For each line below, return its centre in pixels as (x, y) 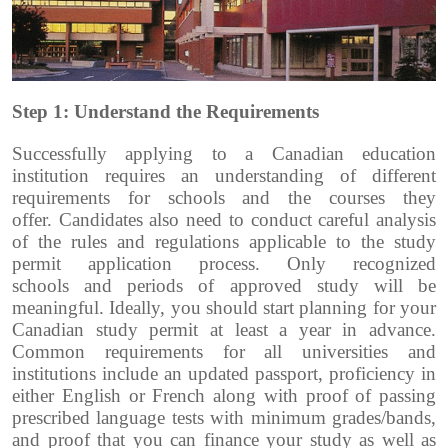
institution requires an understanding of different (224, 176)
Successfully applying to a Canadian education (224, 154)
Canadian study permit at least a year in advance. (224, 330)
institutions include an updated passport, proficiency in (224, 374)
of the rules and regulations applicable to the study (224, 242)
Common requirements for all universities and (224, 352)
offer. (35, 220)
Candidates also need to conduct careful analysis (247, 220)
